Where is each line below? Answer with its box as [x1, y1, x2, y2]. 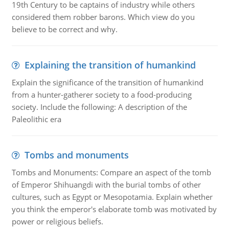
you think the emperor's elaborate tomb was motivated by [11, 204, 217, 214]
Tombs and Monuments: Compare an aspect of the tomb [11, 167, 211, 177]
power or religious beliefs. [11, 216, 103, 226]
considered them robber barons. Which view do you [11, 12, 195, 22]
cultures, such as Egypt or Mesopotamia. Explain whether [11, 192, 213, 202]
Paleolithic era [11, 114, 61, 124]
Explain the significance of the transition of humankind [11, 77, 203, 87]
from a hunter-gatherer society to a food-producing [11, 89, 192, 100]
